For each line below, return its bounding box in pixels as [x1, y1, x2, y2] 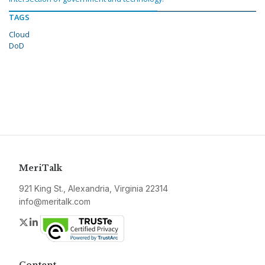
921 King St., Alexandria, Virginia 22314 [19, 183, 168, 194]
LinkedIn [40, 216, 76, 228]
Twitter [29, 216, 59, 228]
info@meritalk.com [19, 196, 91, 207]
